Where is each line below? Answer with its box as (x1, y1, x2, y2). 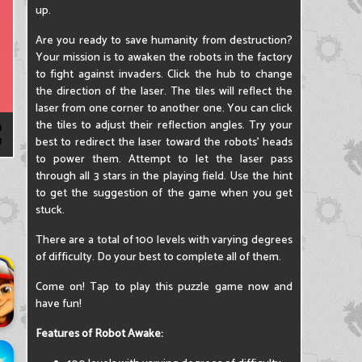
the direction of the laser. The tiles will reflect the (35, 82, 293, 101)
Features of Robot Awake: (35, 325, 163, 343)
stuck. (35, 201, 65, 220)
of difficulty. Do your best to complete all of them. (35, 248, 281, 267)
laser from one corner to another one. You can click (35, 99, 293, 118)
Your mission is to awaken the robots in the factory (35, 48, 293, 67)
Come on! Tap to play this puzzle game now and (35, 278, 293, 297)
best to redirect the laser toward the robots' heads (35, 133, 293, 152)
